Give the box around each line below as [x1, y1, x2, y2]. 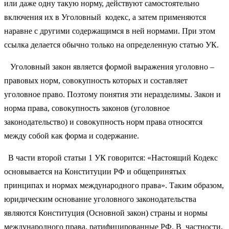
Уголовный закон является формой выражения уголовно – [4, 62, 214, 71]
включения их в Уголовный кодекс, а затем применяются [4, 12, 206, 21]
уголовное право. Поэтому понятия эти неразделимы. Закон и [4, 89, 221, 99]
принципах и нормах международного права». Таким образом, [4, 180, 224, 190]
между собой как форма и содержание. [4, 131, 139, 140]
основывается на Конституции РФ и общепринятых [4, 167, 186, 176]
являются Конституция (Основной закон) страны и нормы [4, 208, 208, 217]
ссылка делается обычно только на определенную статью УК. [4, 40, 219, 49]
